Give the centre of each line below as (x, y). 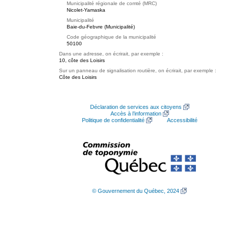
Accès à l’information (136, 113)
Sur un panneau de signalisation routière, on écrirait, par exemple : (138, 70)
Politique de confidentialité (113, 120)
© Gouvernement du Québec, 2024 (136, 191)
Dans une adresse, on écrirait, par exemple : (111, 54)
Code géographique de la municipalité (111, 37)
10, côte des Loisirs (82, 60)
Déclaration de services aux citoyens (136, 107)
